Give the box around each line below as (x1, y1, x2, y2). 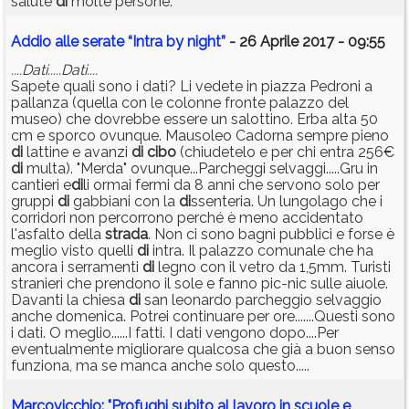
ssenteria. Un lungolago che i (191, 193, 383, 211)
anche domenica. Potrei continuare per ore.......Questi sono (11, 308, 395, 326)
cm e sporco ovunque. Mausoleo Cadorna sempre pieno (11, 127, 389, 145)
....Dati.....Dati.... (11, 61, 98, 79)
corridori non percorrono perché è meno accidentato (11, 209, 363, 227)
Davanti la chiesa (11, 291, 129, 309)
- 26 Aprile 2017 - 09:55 (225, 33, 385, 51)
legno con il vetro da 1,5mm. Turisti (154, 258, 391, 277)
